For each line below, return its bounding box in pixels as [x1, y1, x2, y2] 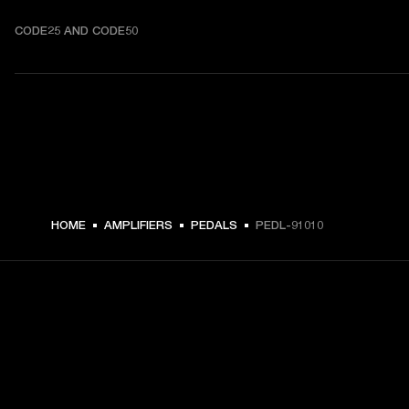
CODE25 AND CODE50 [15, 23, 138, 37]
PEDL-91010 [256, 217, 323, 232]
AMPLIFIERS [104, 217, 173, 232]
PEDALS [191, 217, 237, 232]
